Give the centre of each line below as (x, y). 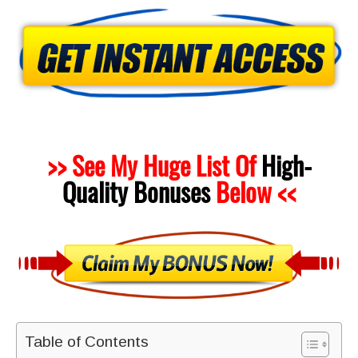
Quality (95, 192)
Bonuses (171, 192)
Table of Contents (87, 341)
